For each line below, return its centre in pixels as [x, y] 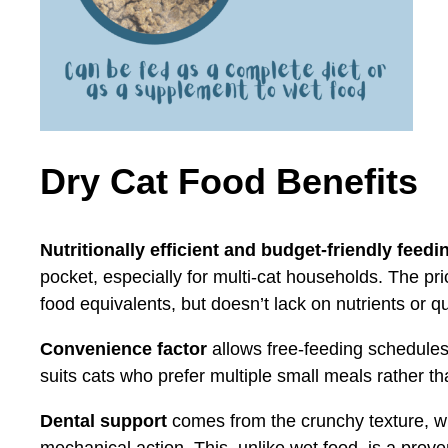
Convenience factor [123, 348]
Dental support [103, 420]
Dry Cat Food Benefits [229, 181]
